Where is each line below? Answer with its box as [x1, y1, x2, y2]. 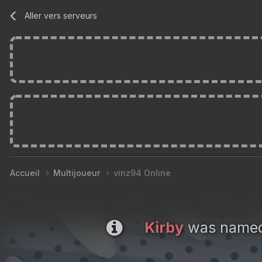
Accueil [10, 167, 42, 178]
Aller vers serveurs [25, 10, 98, 20]
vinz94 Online [113, 167, 171, 178]
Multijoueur [53, 167, 102, 178]
